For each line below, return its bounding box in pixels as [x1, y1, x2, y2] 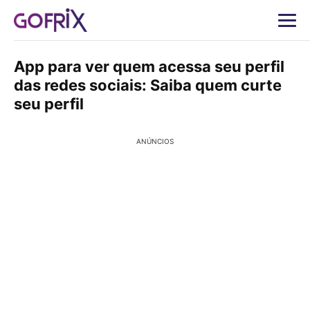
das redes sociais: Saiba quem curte [14, 76, 282, 94]
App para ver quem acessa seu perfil [14, 57, 284, 75]
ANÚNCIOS [136, 137, 174, 145]
